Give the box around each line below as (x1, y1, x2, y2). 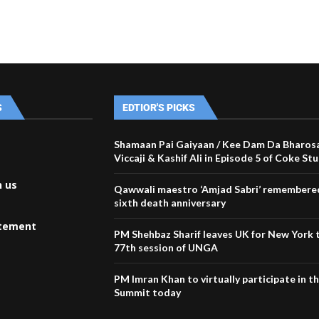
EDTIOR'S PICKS (122, 101, 196, 113)
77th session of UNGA (114, 241, 219, 253)
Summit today (114, 286, 182, 298)
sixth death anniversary (114, 196, 226, 209)
